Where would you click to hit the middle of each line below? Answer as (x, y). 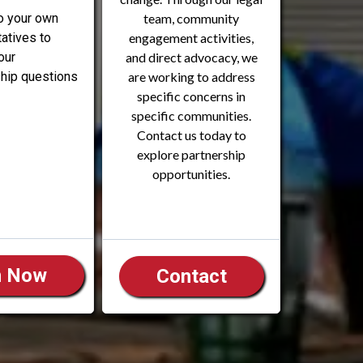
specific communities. (191, 116)
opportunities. (191, 174)
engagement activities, (191, 38)
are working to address (191, 77)
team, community (191, 19)
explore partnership (191, 155)
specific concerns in (191, 96)
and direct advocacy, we (191, 58)
